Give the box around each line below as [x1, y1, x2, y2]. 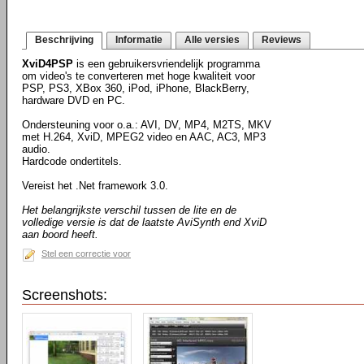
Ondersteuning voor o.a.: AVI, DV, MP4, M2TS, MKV [22, 119, 271, 131]
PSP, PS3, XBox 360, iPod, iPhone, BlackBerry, [22, 82, 249, 94]
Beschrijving [35, 34, 93, 45]
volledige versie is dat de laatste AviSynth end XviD [22, 216, 266, 228]
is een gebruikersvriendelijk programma [73, 58, 260, 70]
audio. [22, 143, 50, 155]
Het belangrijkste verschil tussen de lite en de [22, 204, 236, 216]
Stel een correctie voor [41, 249, 131, 258]
